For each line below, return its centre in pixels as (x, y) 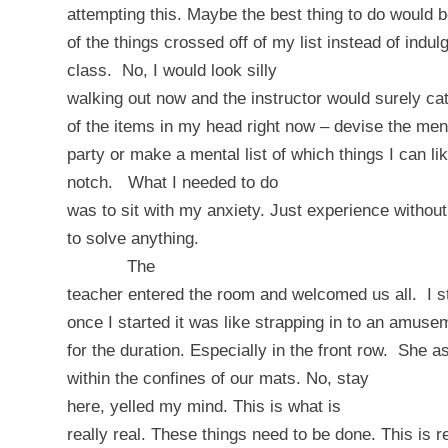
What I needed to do (203, 182)
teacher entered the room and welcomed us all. (242, 294)
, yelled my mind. (166, 406)
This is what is (287, 406)
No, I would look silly (199, 70)
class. (89, 70)
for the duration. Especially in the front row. (227, 350)
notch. (90, 182)
